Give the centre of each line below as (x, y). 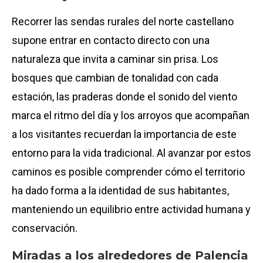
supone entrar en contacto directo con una (111, 40)
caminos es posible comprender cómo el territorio (128, 171)
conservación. (45, 228)
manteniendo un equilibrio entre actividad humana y (131, 209)
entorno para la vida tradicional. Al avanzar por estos (131, 153)
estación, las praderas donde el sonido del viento (124, 96)
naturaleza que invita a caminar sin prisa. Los (115, 59)
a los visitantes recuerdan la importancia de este (124, 134)
